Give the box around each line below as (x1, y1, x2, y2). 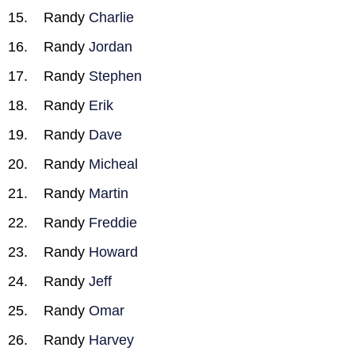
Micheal (89, 156, 138, 172)
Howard (89, 244, 138, 260)
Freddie (89, 215, 137, 231)
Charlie (89, 10, 134, 25)
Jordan (89, 39, 132, 55)
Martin (89, 185, 128, 201)
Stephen (89, 68, 142, 84)
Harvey (89, 332, 134, 348)
